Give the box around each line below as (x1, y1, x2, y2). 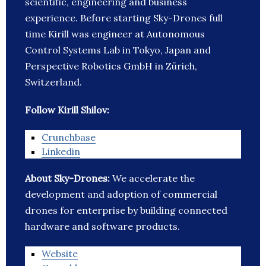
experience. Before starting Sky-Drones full (25, 12, 223, 24)
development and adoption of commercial (25, 188, 217, 201)
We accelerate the (112, 172, 195, 185)
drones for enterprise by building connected (25, 204, 227, 217)
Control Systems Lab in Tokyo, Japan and (25, 44, 211, 56)
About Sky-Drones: (25, 172, 112, 185)
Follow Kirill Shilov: (25, 104, 109, 116)
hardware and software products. (25, 220, 180, 233)
